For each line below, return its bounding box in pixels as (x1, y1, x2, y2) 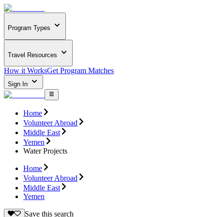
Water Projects (23, 146, 67, 155)
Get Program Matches (47, 66, 114, 75)
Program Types (8, 24, 50, 32)
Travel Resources (8, 51, 57, 59)
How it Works (4, 66, 47, 75)
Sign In (8, 80, 30, 88)
